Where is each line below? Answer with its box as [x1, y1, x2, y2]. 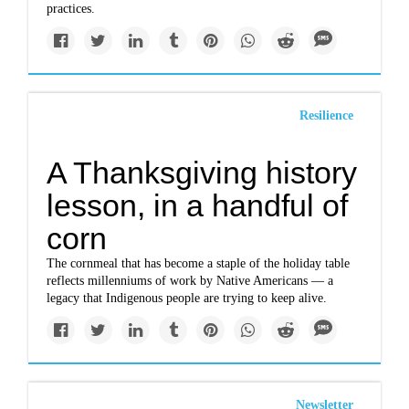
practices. [47, 2, 96, 16]
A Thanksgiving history [47, 155, 358, 190]
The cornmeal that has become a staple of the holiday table [47, 257, 351, 270]
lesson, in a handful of [47, 188, 349, 223]
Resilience [299, 109, 353, 122]
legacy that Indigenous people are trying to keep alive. [47, 291, 328, 305]
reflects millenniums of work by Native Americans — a [47, 274, 334, 288]
